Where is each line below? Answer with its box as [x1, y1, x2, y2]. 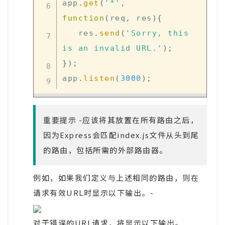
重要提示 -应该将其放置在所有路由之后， [43, 115, 198, 125]
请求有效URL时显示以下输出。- [33, 187, 154, 198]
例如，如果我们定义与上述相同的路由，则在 [33, 172, 199, 183]
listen [83, 73, 115, 83]
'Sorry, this [126, 28, 189, 38]
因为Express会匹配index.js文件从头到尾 [43, 130, 199, 140]
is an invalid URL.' [62, 43, 163, 53]
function [62, 13, 104, 23]
